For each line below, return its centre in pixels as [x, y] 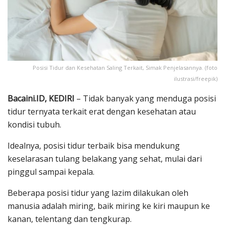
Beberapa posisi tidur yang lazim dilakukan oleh [98, 193]
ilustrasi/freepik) [196, 79]
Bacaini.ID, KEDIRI [41, 99]
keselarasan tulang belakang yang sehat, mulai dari [105, 159]
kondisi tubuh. [34, 125]
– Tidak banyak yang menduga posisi [145, 99]
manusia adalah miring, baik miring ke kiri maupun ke [109, 206]
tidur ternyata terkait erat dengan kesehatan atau [102, 112]
